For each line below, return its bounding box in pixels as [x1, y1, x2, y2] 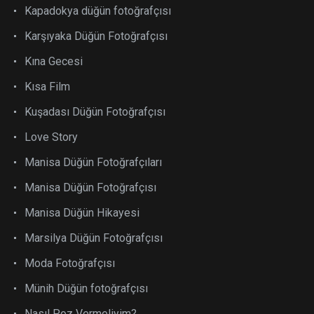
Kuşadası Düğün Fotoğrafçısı [25, 104, 165, 118]
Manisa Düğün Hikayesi [25, 205, 139, 219]
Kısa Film [25, 79, 70, 93]
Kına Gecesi [25, 54, 83, 68]
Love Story [25, 130, 78, 144]
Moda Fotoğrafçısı [25, 256, 115, 270]
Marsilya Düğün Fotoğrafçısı [25, 231, 163, 245]
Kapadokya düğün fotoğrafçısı [25, 4, 171, 18]
